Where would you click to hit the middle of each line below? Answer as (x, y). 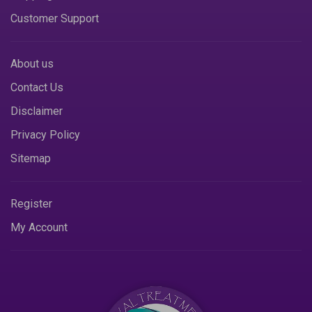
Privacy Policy (45, 134)
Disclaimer (37, 111)
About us (32, 63)
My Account (39, 227)
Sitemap (31, 158)
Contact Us (37, 87)
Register (31, 203)
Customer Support (55, 18)
